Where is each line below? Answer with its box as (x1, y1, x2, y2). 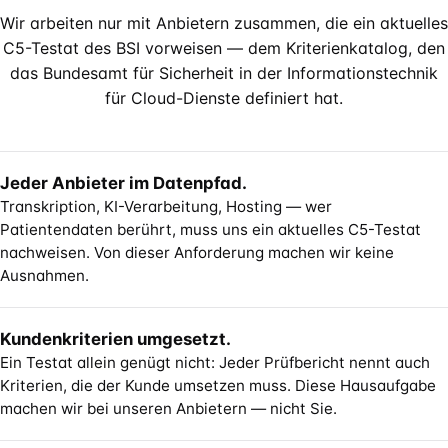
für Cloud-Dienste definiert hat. (105, 88, 343, 108)
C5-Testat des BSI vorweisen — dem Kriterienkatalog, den (3, 38, 445, 58)
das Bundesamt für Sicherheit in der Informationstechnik (10, 63, 438, 83)
